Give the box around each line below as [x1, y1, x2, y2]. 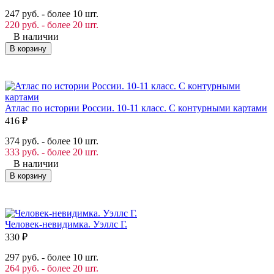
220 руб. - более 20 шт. [5, 19, 98, 30]
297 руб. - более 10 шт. [5, 251, 98, 262]
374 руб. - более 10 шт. [5, 135, 98, 146]
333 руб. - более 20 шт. [5, 146, 98, 157]
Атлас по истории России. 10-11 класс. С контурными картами [5, 102, 267, 113]
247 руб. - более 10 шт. [5, 8, 98, 19]
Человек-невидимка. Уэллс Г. [5, 218, 127, 229]
